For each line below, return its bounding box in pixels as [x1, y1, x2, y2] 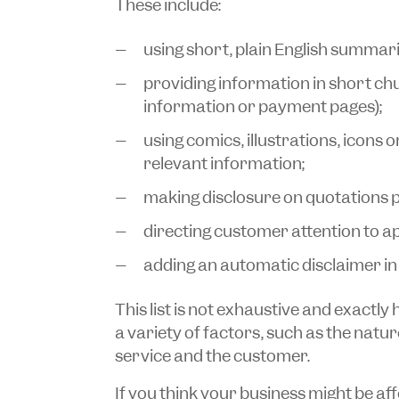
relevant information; [142, 151, 305, 175]
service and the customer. [114, 344, 310, 367]
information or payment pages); [142, 94, 382, 118]
